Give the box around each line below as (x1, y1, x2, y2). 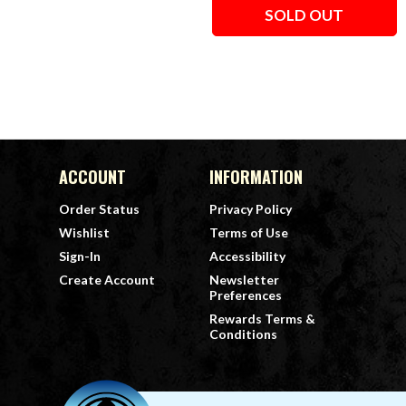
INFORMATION (209, 164, 303, 188)
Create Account (59, 271, 155, 287)
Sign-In (59, 247, 101, 264)
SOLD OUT (265, 5, 343, 25)
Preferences (209, 286, 282, 303)
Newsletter (209, 271, 279, 287)
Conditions (209, 325, 277, 342)
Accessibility (209, 247, 285, 264)
